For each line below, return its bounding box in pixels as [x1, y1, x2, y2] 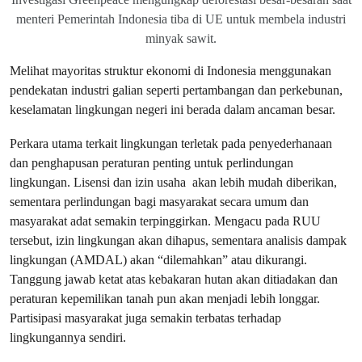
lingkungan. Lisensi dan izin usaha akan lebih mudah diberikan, [10, 175, 337, 191]
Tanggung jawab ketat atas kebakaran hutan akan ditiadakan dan [10, 271, 338, 288]
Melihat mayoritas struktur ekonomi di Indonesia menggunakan [10, 63, 331, 79]
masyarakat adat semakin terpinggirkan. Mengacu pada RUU [10, 213, 321, 229]
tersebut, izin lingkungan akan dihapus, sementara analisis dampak [10, 233, 347, 249]
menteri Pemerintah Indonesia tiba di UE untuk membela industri [16, 12, 346, 27]
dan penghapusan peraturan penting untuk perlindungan [10, 155, 293, 171]
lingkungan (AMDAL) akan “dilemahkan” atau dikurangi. [10, 252, 307, 268]
